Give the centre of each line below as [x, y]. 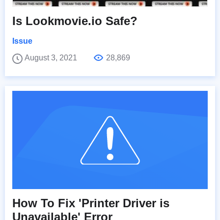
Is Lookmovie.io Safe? [75, 21]
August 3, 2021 [52, 58]
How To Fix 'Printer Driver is [91, 203]
